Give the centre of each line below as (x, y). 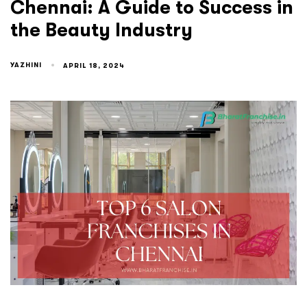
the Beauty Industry (101, 30)
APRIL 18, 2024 (94, 65)
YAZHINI (26, 65)
